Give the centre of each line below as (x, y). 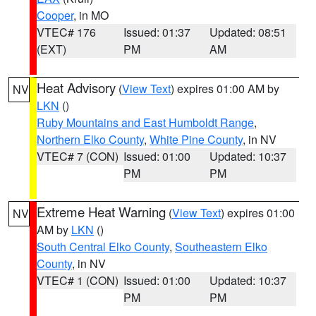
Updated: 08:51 (248, 32)
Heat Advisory (76, 87)
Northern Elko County (90, 139)
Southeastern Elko (221, 247)
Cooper (55, 15)
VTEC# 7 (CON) (78, 156)
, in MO (91, 15)
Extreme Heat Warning (101, 212)
